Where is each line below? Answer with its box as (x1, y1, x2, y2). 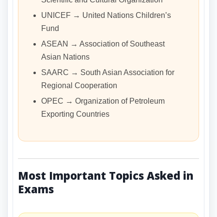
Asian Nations (41, 53, 90, 62)
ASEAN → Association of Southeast (41, 40, 165, 48)
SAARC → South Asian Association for (41, 68, 174, 77)
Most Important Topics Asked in (18, 168, 193, 183)
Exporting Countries (41, 110, 109, 119)
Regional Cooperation (41, 81, 117, 90)
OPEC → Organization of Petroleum (41, 97, 165, 106)
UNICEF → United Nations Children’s (41, 11, 171, 20)
